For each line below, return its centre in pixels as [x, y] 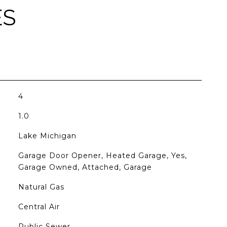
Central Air [39, 207]
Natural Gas [41, 187]
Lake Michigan [47, 136]
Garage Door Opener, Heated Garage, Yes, [102, 156]
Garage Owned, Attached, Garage [85, 167]
